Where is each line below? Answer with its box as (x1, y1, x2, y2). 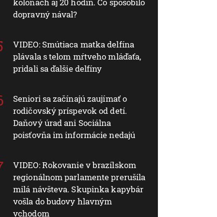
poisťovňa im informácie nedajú (13, 129, 136, 140)
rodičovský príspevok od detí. (13, 105, 127, 116)
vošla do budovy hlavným (13, 195, 112, 207)
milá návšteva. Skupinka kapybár (13, 183, 144, 195)
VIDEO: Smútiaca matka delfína (13, 38, 134, 50)
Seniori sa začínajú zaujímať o (13, 93, 127, 104)
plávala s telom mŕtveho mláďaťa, (13, 50, 141, 62)
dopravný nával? (13, 8, 77, 20)
